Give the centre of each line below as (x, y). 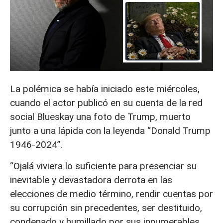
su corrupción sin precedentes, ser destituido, (106, 208)
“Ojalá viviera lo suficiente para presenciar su (103, 166)
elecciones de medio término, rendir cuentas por (111, 194)
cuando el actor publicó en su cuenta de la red (106, 103)
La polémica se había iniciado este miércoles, (105, 89)
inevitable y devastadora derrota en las (91, 180)
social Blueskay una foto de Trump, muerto (100, 117)
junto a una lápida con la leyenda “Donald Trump (110, 131)
